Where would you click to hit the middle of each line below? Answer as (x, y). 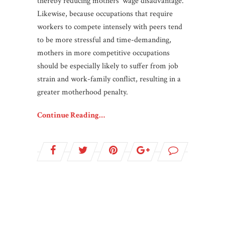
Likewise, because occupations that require (105, 14)
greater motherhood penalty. (83, 92)
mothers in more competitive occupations (103, 53)
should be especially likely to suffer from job (108, 66)
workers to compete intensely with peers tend (110, 27)
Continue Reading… (71, 116)
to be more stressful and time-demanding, (104, 40)
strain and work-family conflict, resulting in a (109, 79)
